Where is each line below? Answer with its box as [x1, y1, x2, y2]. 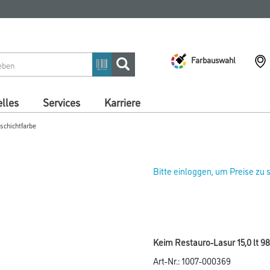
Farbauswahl [191, 53, 236, 65]
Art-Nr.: [153, 254, 181, 268]
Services [43, 95, 80, 109]
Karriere [104, 95, 140, 109]
